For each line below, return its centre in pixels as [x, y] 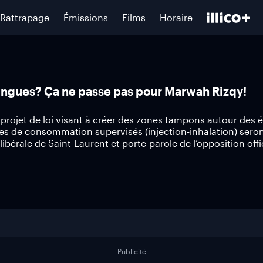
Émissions [86, 17]
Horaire [176, 17]
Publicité [131, 251]
